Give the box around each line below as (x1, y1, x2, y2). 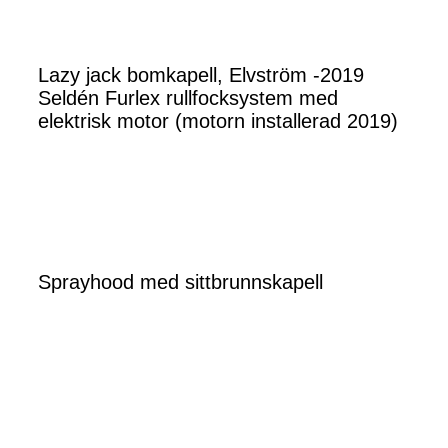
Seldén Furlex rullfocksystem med (38, 86, 338, 109)
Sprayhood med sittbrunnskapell (38, 270, 323, 293)
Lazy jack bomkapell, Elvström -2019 (38, 63, 364, 86)
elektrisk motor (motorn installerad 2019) (38, 109, 398, 132)
